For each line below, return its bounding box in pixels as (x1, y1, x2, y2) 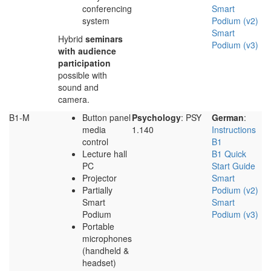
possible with (58, 69, 107, 82)
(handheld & (82, 244, 129, 257)
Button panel (82, 111, 131, 124)
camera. (58, 93, 90, 106)
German (212, 111, 244, 124)
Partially (82, 184, 113, 197)
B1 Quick (212, 148, 246, 160)
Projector (82, 172, 117, 184)
